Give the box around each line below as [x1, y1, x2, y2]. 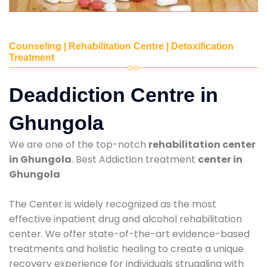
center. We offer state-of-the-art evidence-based [9, 226, 250, 241]
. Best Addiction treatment [72, 152, 198, 166]
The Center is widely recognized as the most [9, 197, 216, 211]
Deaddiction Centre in [9, 83, 218, 106]
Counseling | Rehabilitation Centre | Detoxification [9, 41, 234, 51]
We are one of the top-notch [9, 137, 148, 151]
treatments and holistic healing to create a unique [9, 241, 244, 256]
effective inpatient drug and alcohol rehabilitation [9, 212, 242, 226]
